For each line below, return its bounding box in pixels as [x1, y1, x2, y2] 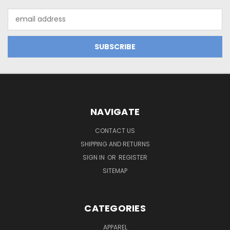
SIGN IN [83, 152, 106, 162]
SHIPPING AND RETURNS [80, 139, 150, 148]
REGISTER [119, 152, 147, 162]
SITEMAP [103, 166, 127, 175]
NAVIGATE [90, 105, 140, 118]
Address [8, 19, 36, 30]
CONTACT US [95, 126, 135, 135]
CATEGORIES [84, 201, 146, 215]
